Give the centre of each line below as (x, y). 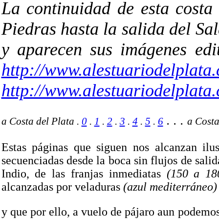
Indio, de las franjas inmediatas (84, 174)
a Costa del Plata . (41, 121)
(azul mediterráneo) (170, 187)
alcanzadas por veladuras (62, 187)
